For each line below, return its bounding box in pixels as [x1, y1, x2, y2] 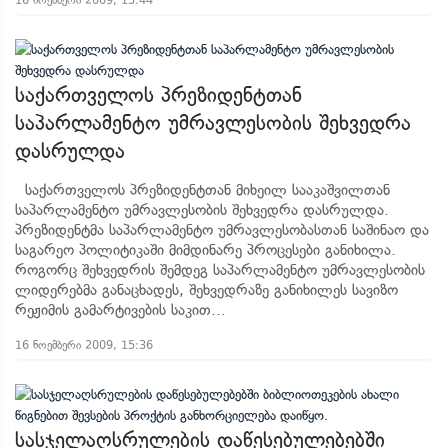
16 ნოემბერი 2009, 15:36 [15, 338, 153, 352]
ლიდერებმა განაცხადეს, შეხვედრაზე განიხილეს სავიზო [15, 281, 398, 299]
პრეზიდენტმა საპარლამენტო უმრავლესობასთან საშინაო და [15, 221, 429, 239]
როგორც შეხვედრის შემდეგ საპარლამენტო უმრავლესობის [15, 261, 425, 279]
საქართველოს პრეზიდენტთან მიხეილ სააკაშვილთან [15, 181, 390, 199]
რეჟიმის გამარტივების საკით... [15, 301, 226, 319]
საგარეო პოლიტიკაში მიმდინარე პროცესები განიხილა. [15, 241, 396, 259]
